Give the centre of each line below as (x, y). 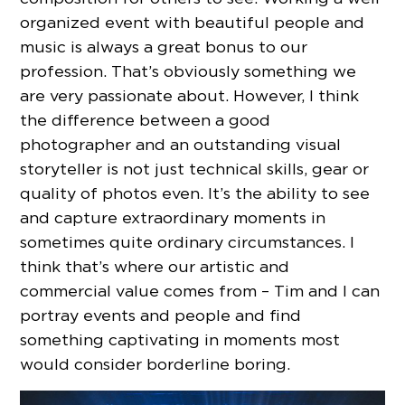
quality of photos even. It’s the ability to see (195, 193)
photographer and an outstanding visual (181, 144)
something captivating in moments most (180, 339)
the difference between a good (146, 119)
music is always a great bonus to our (164, 46)
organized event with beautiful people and (193, 22)
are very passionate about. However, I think (190, 95)
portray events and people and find (161, 315)
